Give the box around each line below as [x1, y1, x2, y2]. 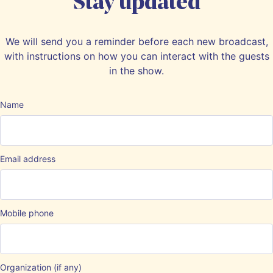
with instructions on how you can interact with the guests [4, 49, 269, 62]
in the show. [109, 64, 164, 77]
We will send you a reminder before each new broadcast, [5, 35, 268, 48]
